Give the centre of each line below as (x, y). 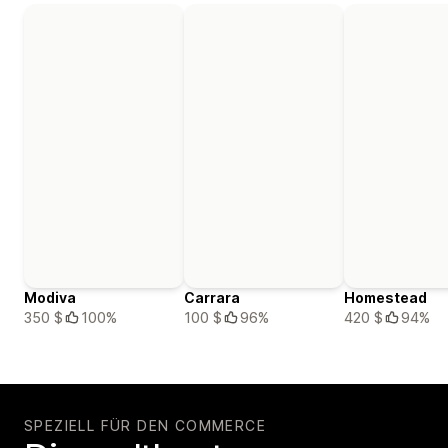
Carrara (212, 298)
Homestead (385, 298)
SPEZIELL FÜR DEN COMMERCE (145, 426)
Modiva (50, 298)
